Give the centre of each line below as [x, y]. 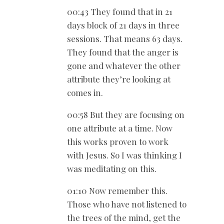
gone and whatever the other [124, 65]
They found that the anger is [123, 52]
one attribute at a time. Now [120, 128]
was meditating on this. [112, 168]
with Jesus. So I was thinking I [124, 155]
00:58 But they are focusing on [126, 114]
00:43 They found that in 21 [120, 11]
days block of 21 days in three [123, 25]
